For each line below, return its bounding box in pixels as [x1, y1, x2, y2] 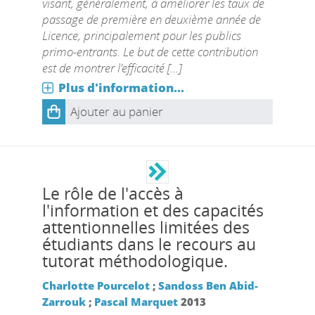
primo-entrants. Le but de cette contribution [41, 44, 258, 60]
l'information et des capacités [41, 200, 264, 221]
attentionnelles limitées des [41, 217, 250, 238]
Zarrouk [41, 295, 86, 309]
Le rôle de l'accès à [41, 183, 184, 205]
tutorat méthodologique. [41, 250, 228, 272]
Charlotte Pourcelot [41, 278, 150, 292]
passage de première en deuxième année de [41, 11, 261, 27]
